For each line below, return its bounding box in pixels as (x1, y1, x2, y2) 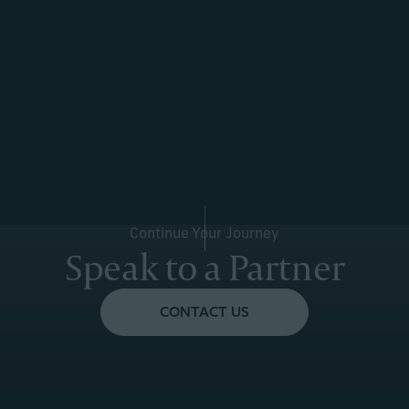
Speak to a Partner (65, 242, 344, 291)
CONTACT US (159, 303, 249, 320)
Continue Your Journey (129, 227, 279, 242)
